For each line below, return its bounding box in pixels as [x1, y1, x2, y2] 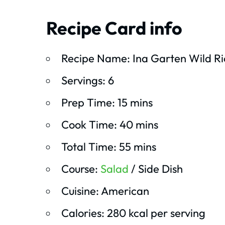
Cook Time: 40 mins [61, 118, 158, 132]
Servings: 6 [61, 73, 114, 88]
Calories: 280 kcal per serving [61, 206, 205, 220]
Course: [61, 162, 100, 176]
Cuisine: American [61, 184, 149, 198]
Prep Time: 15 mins [61, 95, 153, 110]
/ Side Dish [129, 162, 183, 176]
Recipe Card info [46, 17, 182, 40]
